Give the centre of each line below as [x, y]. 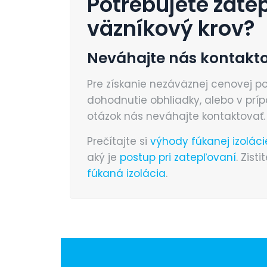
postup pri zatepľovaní [178, 158]
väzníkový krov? [171, 29]
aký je [103, 158]
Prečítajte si [119, 142]
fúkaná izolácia [126, 174]
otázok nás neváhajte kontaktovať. [176, 117]
